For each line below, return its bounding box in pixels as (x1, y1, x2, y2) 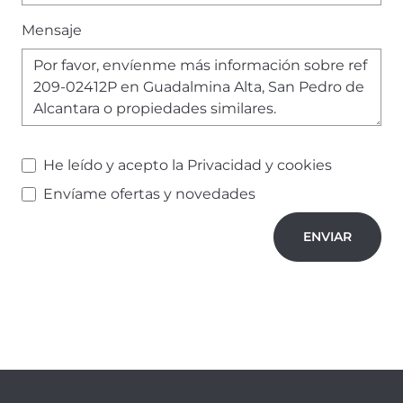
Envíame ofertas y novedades (43, 184, 255, 202)
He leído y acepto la (43, 156, 187, 174)
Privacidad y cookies (187, 156, 332, 174)
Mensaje (22, 21, 82, 39)
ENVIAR (303, 228, 352, 245)
